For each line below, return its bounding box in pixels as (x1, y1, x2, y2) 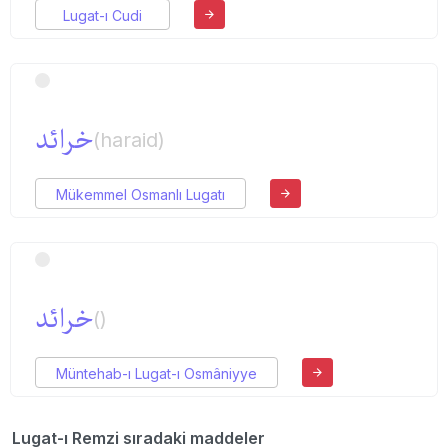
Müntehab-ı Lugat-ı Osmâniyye (56, 364, 257, 382)
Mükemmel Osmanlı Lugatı (56, 185, 225, 203)
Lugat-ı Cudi (63, 6, 142, 24)
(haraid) (93, 127, 165, 152)
